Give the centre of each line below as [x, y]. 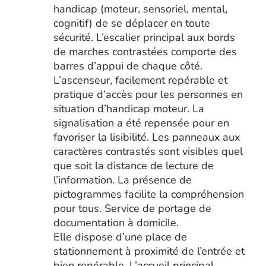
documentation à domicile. [116, 223]
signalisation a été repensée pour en [141, 123]
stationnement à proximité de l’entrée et [149, 251]
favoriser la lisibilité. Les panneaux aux [146, 137]
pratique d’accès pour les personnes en [148, 94]
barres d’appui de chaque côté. [128, 66]
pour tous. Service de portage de [132, 208]
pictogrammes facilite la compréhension [148, 194]
